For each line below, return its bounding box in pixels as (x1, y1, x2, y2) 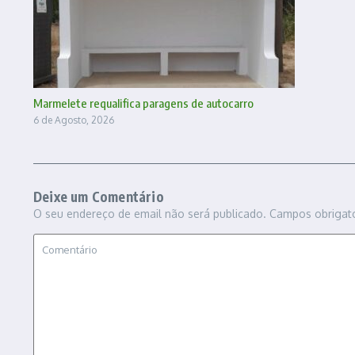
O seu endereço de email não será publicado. (33, 206, 266, 220)
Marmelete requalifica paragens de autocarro (33, 95, 254, 110)
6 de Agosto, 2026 (33, 113, 114, 126)
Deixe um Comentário (33, 187, 164, 205)
